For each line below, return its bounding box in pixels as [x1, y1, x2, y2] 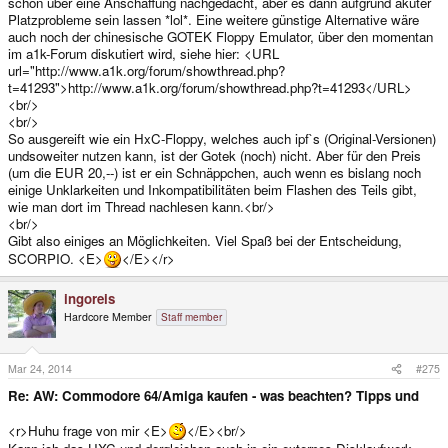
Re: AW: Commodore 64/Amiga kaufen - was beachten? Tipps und [8, 385, 419, 405]
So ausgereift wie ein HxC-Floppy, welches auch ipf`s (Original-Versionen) [8, 129, 436, 149]
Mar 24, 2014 [8, 360, 72, 376]
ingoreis [64, 289, 115, 309]
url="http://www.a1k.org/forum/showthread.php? [8, 61, 285, 81]
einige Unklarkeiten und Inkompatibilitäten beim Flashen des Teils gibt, [8, 180, 417, 200]
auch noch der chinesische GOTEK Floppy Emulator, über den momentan [8, 27, 433, 47]
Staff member [161, 310, 222, 325]
